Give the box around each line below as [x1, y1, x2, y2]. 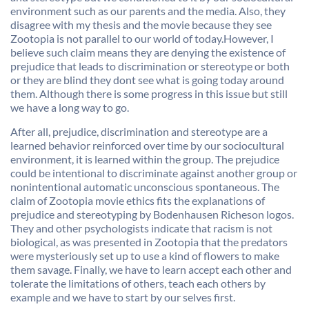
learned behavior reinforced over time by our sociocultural [10, 139, 284, 152]
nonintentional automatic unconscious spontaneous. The [10, 180, 279, 193]
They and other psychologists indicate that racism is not [10, 221, 272, 235]
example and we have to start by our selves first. [10, 290, 235, 303]
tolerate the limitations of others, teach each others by [10, 277, 266, 290]
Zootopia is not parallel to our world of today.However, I [10, 32, 274, 45]
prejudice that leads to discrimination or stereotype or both [10, 59, 290, 72]
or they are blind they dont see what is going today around [10, 73, 284, 86]
